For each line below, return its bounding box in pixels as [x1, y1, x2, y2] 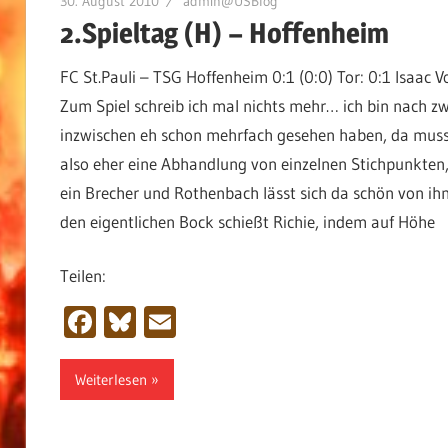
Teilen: [59, 265, 106, 287]
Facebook [95, 302, 226, 342]
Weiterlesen [74, 369, 147, 389]
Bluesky [135, 302, 240, 342]
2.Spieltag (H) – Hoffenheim [59, 16, 389, 51]
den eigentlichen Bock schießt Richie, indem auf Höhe [59, 210, 435, 232]
